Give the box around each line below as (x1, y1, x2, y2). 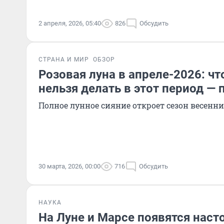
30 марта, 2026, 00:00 (38, 162, 100, 170)
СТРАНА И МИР (38, 56, 89, 63)
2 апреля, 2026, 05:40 (38, 19, 101, 27)
